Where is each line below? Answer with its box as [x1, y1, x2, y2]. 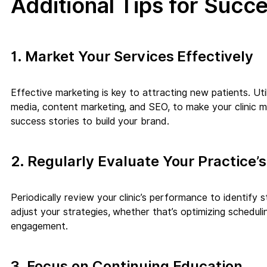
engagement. [11, 220, 68, 232]
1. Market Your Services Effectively [11, 47, 254, 65]
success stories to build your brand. [11, 115, 170, 127]
